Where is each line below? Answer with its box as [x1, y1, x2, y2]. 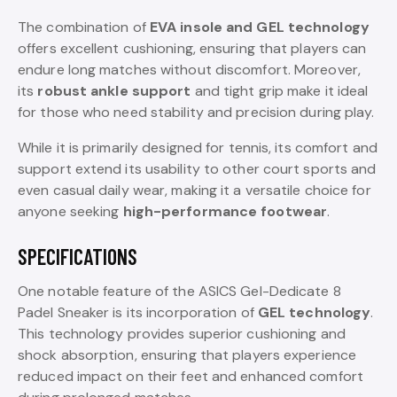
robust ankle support [37, 81, 191, 100]
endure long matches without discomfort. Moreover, [18, 59, 361, 79]
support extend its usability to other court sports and [18, 159, 377, 178]
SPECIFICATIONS [18, 243, 137, 269]
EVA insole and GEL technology [149, 17, 370, 36]
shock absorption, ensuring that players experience [18, 345, 357, 364]
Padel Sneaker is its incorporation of [18, 302, 258, 322]
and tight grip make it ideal [191, 81, 369, 100]
